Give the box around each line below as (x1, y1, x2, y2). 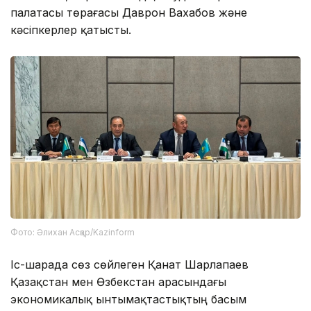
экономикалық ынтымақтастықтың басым (10, 292, 246, 307)
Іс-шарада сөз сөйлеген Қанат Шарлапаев (10, 258, 249, 272)
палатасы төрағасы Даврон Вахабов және (10, 5, 247, 19)
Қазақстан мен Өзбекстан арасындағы (10, 275, 226, 289)
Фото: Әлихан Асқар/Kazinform (10, 227, 135, 238)
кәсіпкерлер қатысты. (10, 22, 131, 37)
